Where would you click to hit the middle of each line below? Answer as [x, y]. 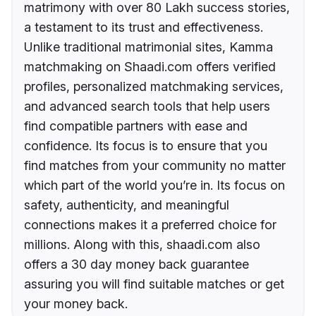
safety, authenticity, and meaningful [127, 205]
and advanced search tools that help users [147, 107]
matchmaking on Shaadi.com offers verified [150, 67]
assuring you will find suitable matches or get [154, 284]
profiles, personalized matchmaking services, [154, 87]
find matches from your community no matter [155, 166]
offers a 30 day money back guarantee [136, 265]
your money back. [76, 304]
